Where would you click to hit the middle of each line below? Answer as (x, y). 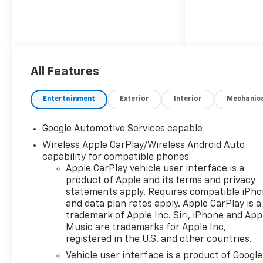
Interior (188, 99)
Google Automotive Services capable (123, 129)
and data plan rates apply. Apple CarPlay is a (164, 204)
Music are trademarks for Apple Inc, (146, 227)
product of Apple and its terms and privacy (161, 181)
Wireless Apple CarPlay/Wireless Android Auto (144, 145)
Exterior (135, 99)
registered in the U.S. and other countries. (159, 239)
